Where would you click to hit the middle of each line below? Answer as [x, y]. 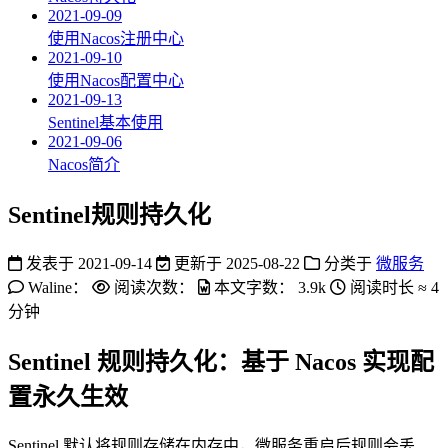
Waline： [58, 287]
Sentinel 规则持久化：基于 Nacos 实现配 [221, 361]
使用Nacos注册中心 [116, 38]
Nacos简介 [84, 164]
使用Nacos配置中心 [116, 80]
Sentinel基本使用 [105, 122]
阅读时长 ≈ [388, 287]
